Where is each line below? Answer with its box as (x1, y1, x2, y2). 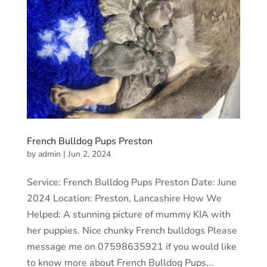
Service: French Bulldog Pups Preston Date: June (26, 175, 237, 189)
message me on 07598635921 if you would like (26, 240, 237, 253)
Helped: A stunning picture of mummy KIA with (26, 207, 231, 221)
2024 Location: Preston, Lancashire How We (26, 191, 222, 205)
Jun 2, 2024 (67, 148, 111, 160)
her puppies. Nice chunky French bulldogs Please (26, 223, 237, 237)
